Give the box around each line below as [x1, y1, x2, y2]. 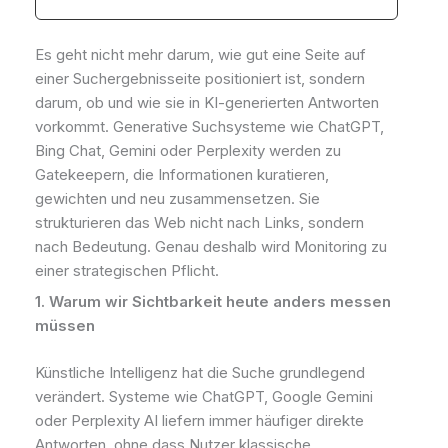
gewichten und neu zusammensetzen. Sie [35, 188, 320, 208]
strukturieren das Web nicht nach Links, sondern [35, 212, 364, 232]
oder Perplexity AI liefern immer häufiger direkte [35, 410, 364, 430]
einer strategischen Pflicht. [35, 260, 219, 280]
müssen [35, 316, 95, 336]
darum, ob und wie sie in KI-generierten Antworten [35, 92, 379, 112]
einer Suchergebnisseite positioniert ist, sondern [35, 68, 365, 88]
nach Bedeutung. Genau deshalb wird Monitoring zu [35, 236, 387, 256]
